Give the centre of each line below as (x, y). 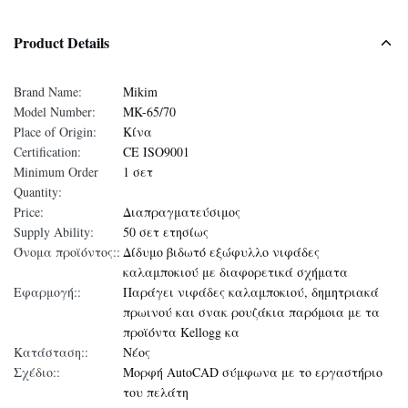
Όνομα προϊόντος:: (67, 252)
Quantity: (38, 192)
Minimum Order (56, 172)
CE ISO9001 (156, 152)
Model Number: (55, 112)
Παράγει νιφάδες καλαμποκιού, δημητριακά (251, 292)
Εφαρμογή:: (47, 292)
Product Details (61, 42)
